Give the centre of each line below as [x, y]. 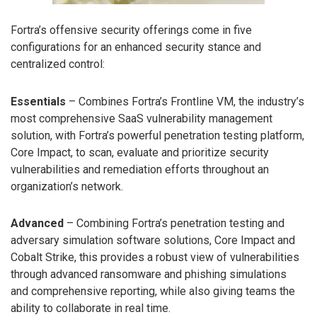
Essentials [38, 101]
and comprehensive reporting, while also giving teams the [153, 292]
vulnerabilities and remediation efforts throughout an [140, 169]
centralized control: [58, 64]
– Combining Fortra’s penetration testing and [174, 224]
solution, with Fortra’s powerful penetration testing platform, [157, 135]
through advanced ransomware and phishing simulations [149, 275]
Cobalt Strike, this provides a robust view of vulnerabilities [155, 258]
